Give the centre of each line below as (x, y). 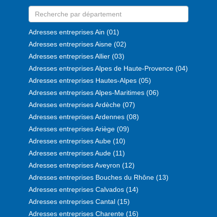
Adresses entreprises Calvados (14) (84, 189)
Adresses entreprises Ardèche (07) (82, 104)
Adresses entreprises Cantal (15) (79, 201)
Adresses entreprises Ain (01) (74, 32)
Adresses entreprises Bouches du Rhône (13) (99, 177)
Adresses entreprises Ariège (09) (79, 129)
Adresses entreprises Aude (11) (77, 153)
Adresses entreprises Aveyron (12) (82, 165)
